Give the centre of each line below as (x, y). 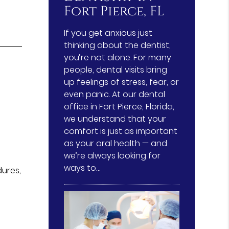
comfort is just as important (121, 131)
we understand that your (115, 119)
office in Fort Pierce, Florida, (119, 106)
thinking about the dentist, (118, 45)
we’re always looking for (112, 155)
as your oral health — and (116, 143)
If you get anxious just (108, 33)
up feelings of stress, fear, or (122, 82)
